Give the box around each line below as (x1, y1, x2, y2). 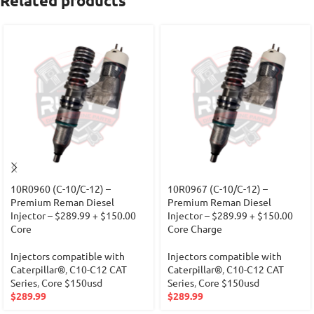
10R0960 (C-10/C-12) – (11, 182, 111, 196)
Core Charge (168, 222, 222, 235)
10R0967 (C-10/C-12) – (168, 182, 268, 196)
